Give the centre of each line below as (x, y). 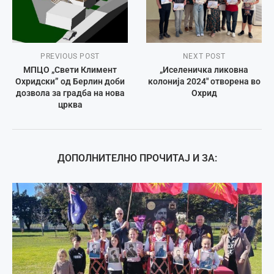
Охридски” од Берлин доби (70, 82)
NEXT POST (204, 57)
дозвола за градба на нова (70, 93)
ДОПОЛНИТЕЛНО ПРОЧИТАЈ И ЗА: (137, 158)
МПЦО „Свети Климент (70, 70)
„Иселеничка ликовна (204, 70)
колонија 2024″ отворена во (204, 82)
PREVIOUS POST (70, 57)
